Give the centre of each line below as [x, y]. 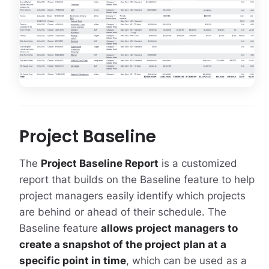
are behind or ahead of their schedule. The [122, 212]
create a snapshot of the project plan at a [122, 244]
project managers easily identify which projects [132, 195]
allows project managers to [169, 228]
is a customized [198, 163]
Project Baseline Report [99, 163]
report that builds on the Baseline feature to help [137, 179]
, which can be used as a [186, 260]
